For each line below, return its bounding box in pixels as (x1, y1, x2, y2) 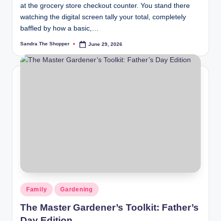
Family (26, 185, 47, 193)
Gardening (60, 185, 93, 193)
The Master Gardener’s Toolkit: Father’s (20, 202, 199, 213)
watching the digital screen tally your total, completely (20, 13, 186, 21)
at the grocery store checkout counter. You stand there (20, 1, 190, 9)
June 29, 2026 (88, 41, 123, 47)
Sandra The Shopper (20, 41, 70, 47)
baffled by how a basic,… (20, 24, 99, 32)
